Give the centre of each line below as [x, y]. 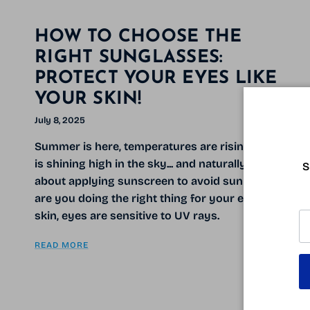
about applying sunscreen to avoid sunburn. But [163, 181]
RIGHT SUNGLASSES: [129, 58]
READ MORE [62, 245]
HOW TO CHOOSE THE [138, 37]
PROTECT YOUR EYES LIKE [156, 79]
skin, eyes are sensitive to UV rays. [127, 216]
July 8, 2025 [60, 121]
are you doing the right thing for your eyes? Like [163, 199]
